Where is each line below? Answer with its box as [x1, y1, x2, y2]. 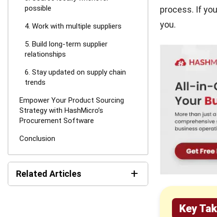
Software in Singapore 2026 [45, 204, 134, 212]
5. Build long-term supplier [25, 40, 108, 48]
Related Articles [16, 169, 81, 179]
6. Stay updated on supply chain [25, 68, 126, 77]
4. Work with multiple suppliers [25, 22, 122, 31]
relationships [25, 50, 66, 59]
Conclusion [19, 134, 55, 143]
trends [25, 78, 46, 87]
